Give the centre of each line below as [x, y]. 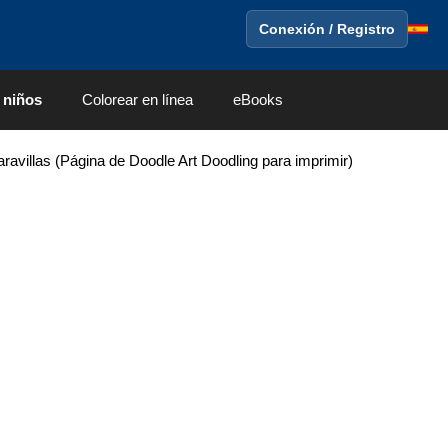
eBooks [258, 99]
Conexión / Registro [327, 29]
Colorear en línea [137, 99]
